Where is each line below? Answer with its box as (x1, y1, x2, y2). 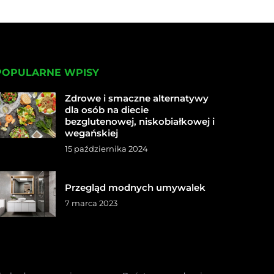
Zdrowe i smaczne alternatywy (65, 92, 209, 105)
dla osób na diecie (65, 104, 149, 116)
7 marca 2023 (65, 198, 118, 208)
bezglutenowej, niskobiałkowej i (65, 116, 215, 128)
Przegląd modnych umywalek (65, 181, 206, 193)
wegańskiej (65, 127, 119, 139)
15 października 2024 (65, 144, 149, 154)
